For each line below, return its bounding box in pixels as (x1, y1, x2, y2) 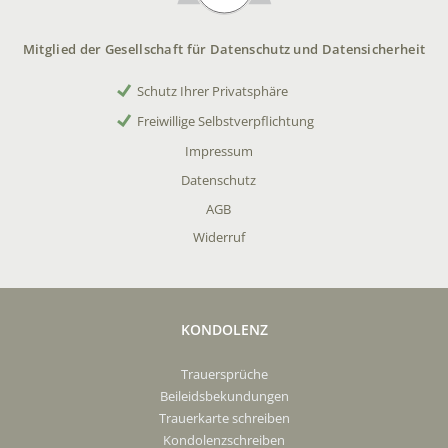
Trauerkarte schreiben (158, 409, 290, 428)
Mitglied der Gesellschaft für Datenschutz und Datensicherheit (22, 39, 426, 58)
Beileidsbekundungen (159, 387, 289, 406)
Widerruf (192, 228, 245, 247)
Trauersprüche (180, 365, 268, 384)
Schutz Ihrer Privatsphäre (137, 82, 288, 101)
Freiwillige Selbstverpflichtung (137, 112, 314, 131)
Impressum (184, 142, 253, 161)
